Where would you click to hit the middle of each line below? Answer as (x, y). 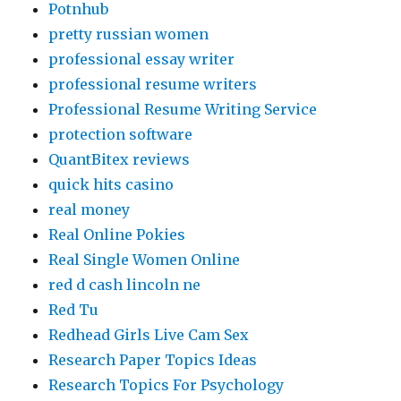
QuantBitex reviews (119, 159)
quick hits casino (111, 184)
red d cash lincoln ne (125, 285)
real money (90, 209)
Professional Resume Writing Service (183, 109)
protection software (121, 134)
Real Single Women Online (145, 260)
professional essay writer (142, 59)
